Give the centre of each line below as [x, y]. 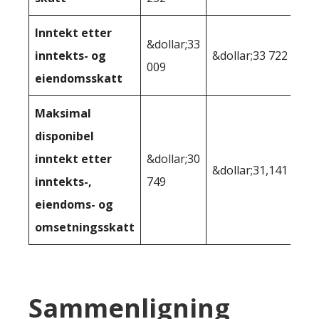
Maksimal [63, 114]
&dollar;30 [173, 159]
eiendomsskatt [79, 79]
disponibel [64, 136]
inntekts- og [70, 56]
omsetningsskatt [85, 228]
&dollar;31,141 [250, 171]
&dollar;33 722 [250, 56]
